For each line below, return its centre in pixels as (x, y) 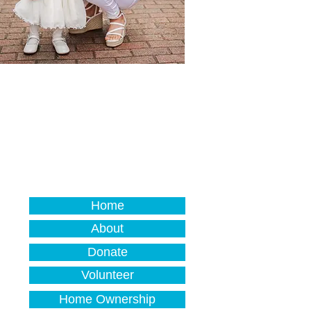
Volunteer (107, 275)
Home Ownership (107, 299)
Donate (107, 252)
